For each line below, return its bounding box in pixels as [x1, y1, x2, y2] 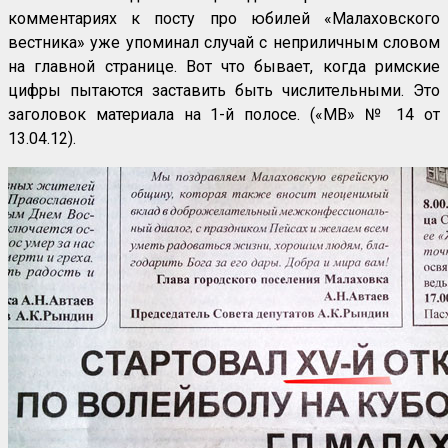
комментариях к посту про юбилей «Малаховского [8, 9, 440, 29]
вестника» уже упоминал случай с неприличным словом [8, 33, 440, 53]
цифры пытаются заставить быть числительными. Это [8, 81, 440, 101]
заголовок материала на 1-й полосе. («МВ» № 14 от [8, 105, 440, 125]
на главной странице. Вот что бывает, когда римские [8, 57, 440, 77]
